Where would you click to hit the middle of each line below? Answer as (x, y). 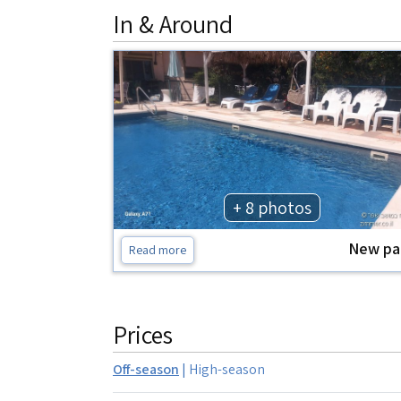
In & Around (173, 24)
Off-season (146, 369)
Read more (158, 249)
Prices (143, 334)
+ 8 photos (272, 207)
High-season (227, 369)
